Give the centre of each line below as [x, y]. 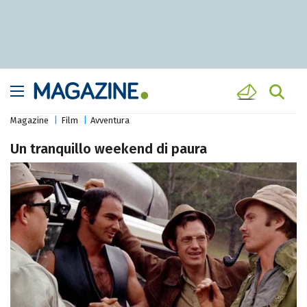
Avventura [110, 121]
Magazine [29, 121]
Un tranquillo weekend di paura [109, 149]
